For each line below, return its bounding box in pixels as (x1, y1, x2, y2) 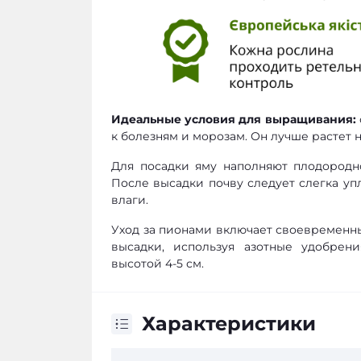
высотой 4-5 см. (111, 256, 204, 272)
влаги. (111, 193, 148, 208)
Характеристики (142, 312, 316, 336)
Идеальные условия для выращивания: (111, 112, 356, 127)
